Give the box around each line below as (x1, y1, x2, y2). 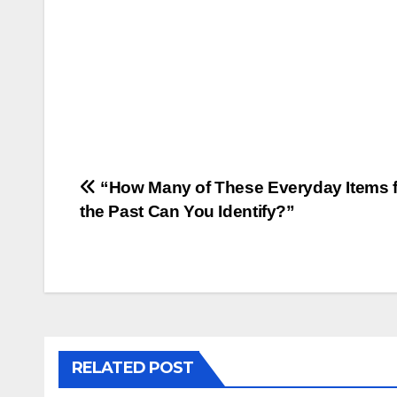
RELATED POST (72, 358, 194, 378)
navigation (79, 213, 222, 248)
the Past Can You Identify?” (80, 202, 295, 222)
